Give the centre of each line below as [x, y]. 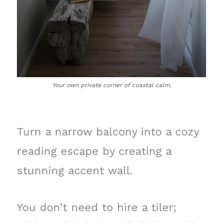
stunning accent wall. [75, 170]
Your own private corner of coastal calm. [111, 85]
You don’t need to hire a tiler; [97, 207]
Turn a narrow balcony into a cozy [108, 131]
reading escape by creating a [94, 151]
